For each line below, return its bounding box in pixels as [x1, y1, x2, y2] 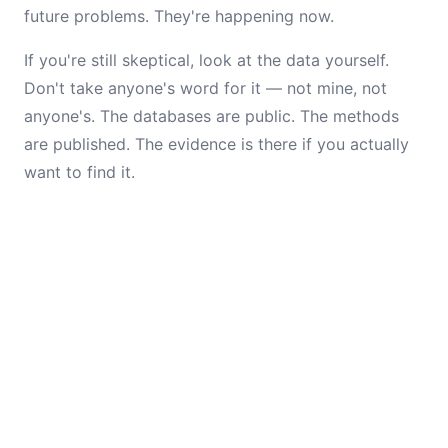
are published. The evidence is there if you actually [24, 134, 409, 154]
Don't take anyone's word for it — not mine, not [24, 78, 387, 98]
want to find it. [24, 162, 135, 182]
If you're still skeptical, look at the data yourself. [24, 50, 389, 70]
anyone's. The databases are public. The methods [24, 106, 399, 126]
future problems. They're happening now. [24, 6, 334, 26]
